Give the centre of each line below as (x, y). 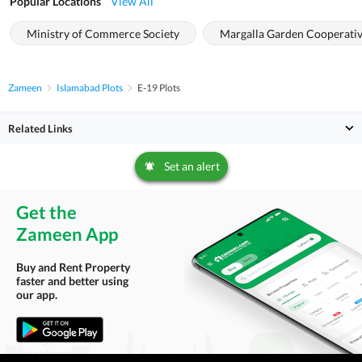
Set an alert (192, 166)
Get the (46, 212)
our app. (37, 294)
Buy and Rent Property (73, 267)
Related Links (40, 128)
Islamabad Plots (90, 88)
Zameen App (67, 234)
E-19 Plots (159, 88)
